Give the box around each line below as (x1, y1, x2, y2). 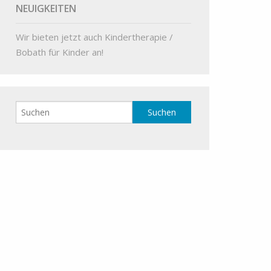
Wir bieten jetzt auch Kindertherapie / (16, 31, 174, 44)
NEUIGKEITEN (16, 2, 77, 16)
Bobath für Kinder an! (16, 46, 104, 59)
